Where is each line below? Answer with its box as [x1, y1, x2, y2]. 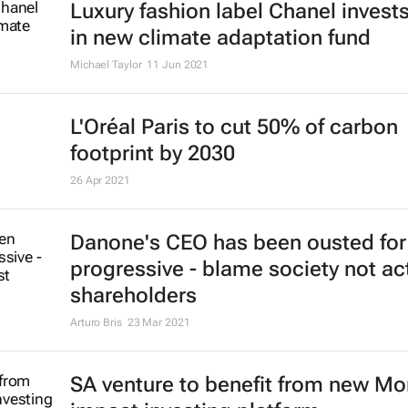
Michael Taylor [69, 58, 142, 72]
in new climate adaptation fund [69, 25, 371, 51]
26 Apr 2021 [69, 174, 130, 188]
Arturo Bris [69, 316, 122, 330]
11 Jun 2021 [147, 58, 209, 72]
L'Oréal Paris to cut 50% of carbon [69, 115, 398, 140]
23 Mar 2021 [127, 316, 190, 330]
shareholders [69, 283, 197, 309]
